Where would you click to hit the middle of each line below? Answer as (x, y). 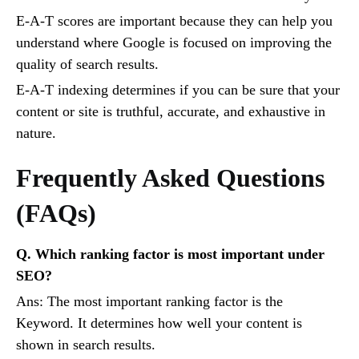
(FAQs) (56, 214)
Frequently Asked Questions (170, 178)
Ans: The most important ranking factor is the (149, 302)
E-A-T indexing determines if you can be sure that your (178, 90)
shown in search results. (86, 345)
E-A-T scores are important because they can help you (174, 21)
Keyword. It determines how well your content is (159, 323)
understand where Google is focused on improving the (174, 43)
